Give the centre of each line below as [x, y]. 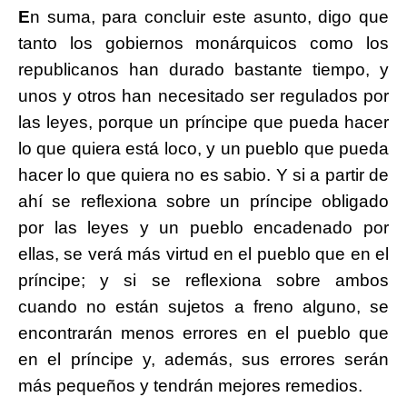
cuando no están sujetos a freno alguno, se [203, 307]
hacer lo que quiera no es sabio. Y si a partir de [203, 175]
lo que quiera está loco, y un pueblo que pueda [203, 149]
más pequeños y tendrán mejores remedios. [190, 386]
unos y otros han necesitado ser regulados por [203, 96]
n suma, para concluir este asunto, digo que [209, 17]
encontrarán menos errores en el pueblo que [203, 333]
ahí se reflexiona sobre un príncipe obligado [203, 202]
